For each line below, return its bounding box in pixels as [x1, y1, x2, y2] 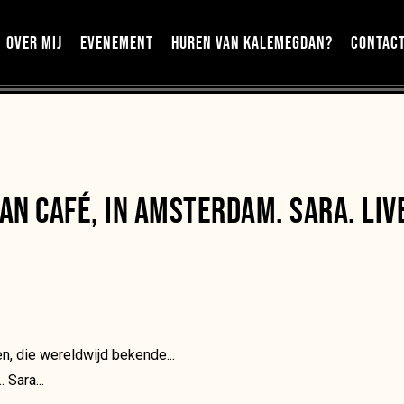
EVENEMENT [79, 32, 153, 52]
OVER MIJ [5, 32, 62, 52]
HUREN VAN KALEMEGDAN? [170, 32, 333, 52]
